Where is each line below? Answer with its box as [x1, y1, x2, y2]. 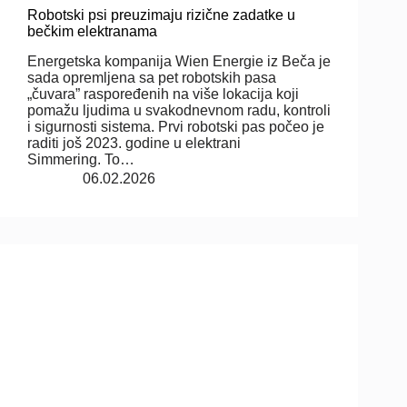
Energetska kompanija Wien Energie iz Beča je [27, 53, 331, 69]
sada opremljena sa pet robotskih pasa [27, 69, 276, 85]
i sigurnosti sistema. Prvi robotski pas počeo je [27, 118, 324, 134]
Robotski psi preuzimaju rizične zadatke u [27, 6, 295, 23]
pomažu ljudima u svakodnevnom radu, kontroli [27, 102, 331, 118]
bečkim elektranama [27, 23, 157, 39]
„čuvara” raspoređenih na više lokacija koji [27, 85, 299, 102]
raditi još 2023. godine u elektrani [27, 134, 241, 151]
